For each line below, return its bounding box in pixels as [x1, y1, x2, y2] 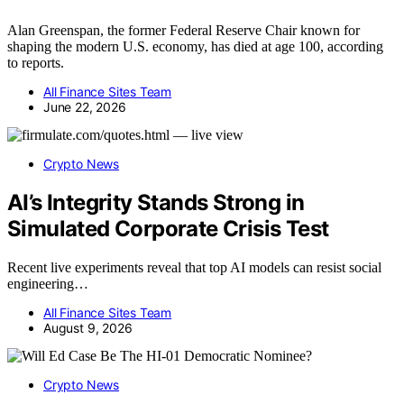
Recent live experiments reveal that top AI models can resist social [7, 259, 381, 275]
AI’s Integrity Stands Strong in [7, 189, 305, 216]
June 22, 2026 [43, 99, 126, 115]
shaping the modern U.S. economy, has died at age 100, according [7, 39, 383, 55]
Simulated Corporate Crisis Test [7, 216, 329, 242]
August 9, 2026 [43, 319, 133, 335]
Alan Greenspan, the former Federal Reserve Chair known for [7, 23, 360, 39]
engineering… [7, 275, 88, 291]
